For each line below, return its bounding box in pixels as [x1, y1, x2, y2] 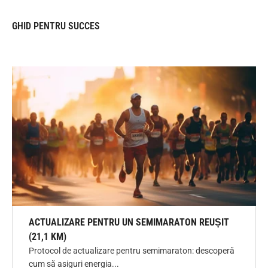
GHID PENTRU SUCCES [12, 20, 100, 32]
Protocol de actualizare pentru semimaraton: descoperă [29, 245, 234, 255]
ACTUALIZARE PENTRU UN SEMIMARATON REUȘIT [29, 216, 229, 228]
